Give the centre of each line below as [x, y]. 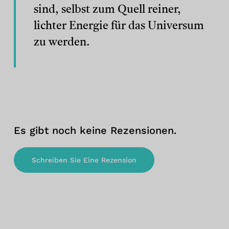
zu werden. [62, 42]
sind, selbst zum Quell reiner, [108, 9]
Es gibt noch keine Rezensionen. [95, 130]
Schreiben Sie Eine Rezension [84, 160]
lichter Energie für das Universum [119, 26]
